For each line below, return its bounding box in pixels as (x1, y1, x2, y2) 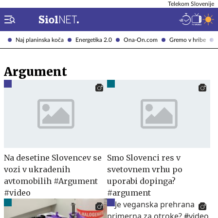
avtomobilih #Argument (4, 176, 98, 186)
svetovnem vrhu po (107, 164, 182, 174)
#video (4, 187, 31, 198)
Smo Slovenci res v (107, 152, 181, 163)
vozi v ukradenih (4, 164, 70, 174)
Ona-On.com (124, 36, 158, 43)
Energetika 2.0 (75, 36, 112, 43)
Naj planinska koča (16, 36, 64, 43)
